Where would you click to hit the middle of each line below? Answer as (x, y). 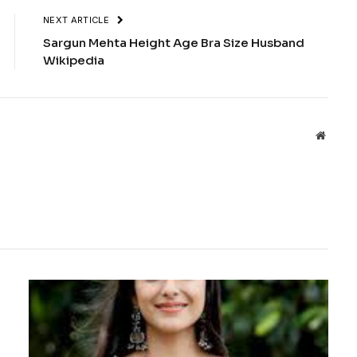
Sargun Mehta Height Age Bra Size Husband (174, 42)
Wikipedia (74, 60)
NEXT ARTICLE (78, 20)
